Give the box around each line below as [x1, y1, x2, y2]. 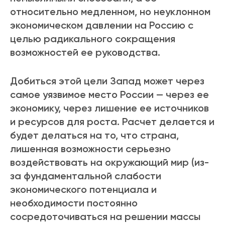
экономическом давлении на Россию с [10, 19, 193, 32]
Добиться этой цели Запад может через [10, 75, 204, 87]
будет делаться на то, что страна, [10, 129, 179, 142]
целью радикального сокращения [10, 33, 175, 45]
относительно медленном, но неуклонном [10, 6, 210, 18]
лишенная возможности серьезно [10, 143, 171, 155]
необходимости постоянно [10, 197, 138, 209]
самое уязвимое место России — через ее [10, 88, 209, 101]
